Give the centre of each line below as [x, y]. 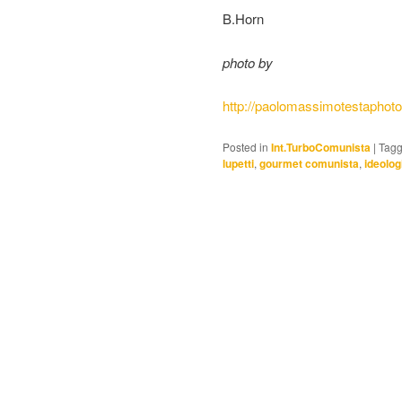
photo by [249, 62]
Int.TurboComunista [321, 147]
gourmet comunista [309, 163]
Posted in [245, 146]
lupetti [238, 163]
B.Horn [243, 19]
